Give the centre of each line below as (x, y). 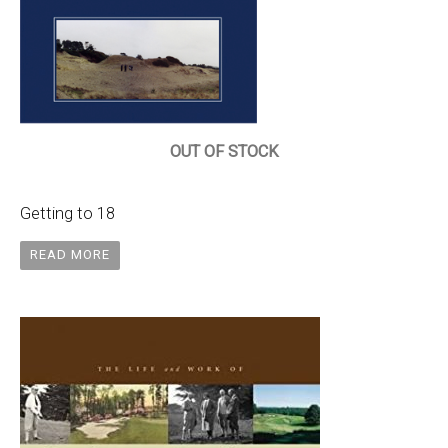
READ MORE (69, 255)
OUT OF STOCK (224, 151)
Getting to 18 (67, 213)
